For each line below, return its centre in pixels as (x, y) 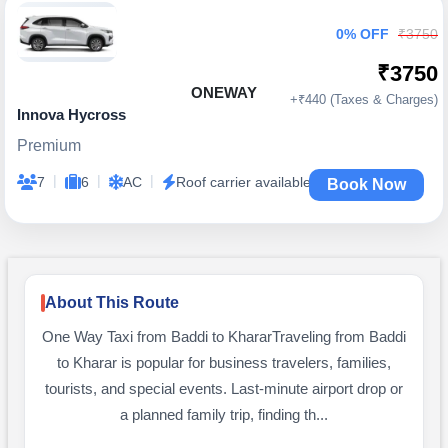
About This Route (112, 302)
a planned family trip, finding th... (224, 415)
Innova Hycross (71, 114)
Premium (49, 145)
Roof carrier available (243, 182)
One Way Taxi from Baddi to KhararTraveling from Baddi (224, 337)
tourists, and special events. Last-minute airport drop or (224, 389)
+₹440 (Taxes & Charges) (364, 99)
